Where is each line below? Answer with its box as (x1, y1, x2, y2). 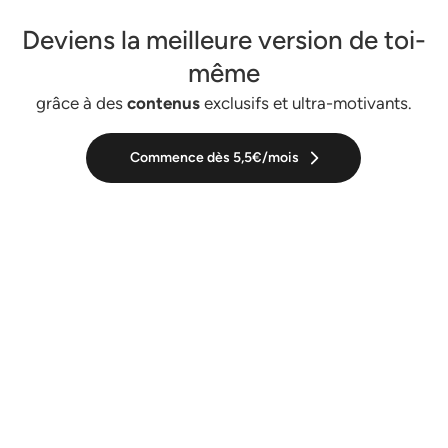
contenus (126, 93, 200, 114)
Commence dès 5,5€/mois (130, 149, 300, 167)
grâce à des (35, 93, 127, 114)
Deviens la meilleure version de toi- (21, 24, 426, 57)
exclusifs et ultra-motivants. (199, 93, 412, 114)
